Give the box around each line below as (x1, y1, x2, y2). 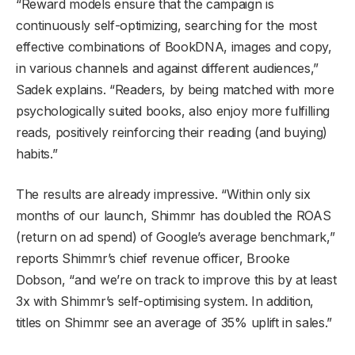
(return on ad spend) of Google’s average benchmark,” (16, 229, 335, 246)
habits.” (16, 146, 58, 162)
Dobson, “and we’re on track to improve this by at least (16, 272, 337, 288)
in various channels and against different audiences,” (16, 60, 319, 77)
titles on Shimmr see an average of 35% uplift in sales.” (16, 315, 336, 331)
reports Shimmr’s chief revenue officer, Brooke (16, 250, 290, 267)
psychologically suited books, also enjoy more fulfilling (16, 103, 330, 120)
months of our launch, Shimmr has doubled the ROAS (16, 208, 331, 224)
